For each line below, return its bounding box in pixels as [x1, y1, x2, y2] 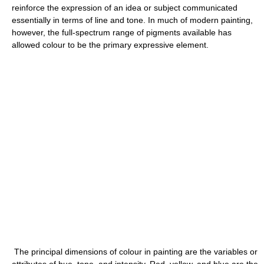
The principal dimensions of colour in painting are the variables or [12, 246, 258, 256]
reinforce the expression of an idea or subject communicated [12, 2, 237, 12]
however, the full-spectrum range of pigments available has [12, 27, 232, 37]
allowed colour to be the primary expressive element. [12, 39, 209, 49]
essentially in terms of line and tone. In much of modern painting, [12, 15, 253, 25]
